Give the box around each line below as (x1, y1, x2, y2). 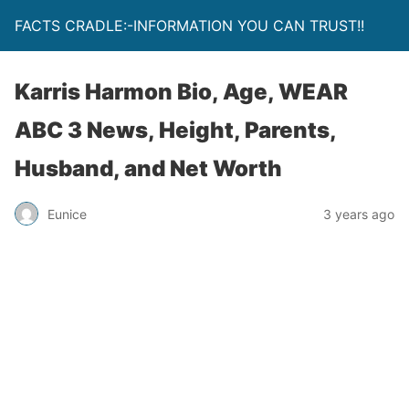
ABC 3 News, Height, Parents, (15, 117, 336, 143)
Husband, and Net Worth (15, 155, 282, 182)
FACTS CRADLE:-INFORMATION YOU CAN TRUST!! (15, 16, 364, 35)
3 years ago (323, 205, 394, 222)
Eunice (47, 205, 87, 222)
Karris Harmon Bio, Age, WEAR (15, 79, 348, 105)
